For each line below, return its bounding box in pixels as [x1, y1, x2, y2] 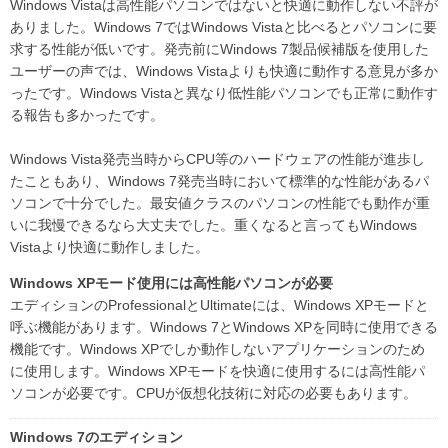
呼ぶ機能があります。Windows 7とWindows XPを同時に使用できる [10, 318, 438, 335]
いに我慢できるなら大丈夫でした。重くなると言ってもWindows [10, 216, 417, 233]
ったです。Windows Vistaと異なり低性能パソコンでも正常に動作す [10, 84, 438, 101]
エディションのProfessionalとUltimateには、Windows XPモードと [10, 296, 429, 313]
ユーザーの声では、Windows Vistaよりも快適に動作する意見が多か [10, 62, 438, 79]
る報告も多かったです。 [10, 106, 164, 123]
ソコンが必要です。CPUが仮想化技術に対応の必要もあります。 [10, 384, 417, 401]
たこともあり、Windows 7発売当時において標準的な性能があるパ [10, 172, 429, 189]
